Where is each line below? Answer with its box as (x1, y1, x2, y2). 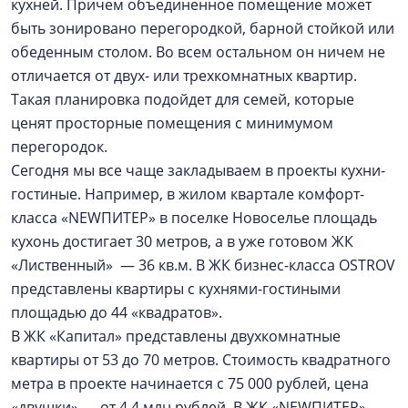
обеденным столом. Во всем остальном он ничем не (11, 42, 385, 62)
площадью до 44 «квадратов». (11, 302, 226, 322)
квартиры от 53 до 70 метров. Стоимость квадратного (11, 350, 391, 370)
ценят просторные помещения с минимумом (11, 113, 333, 133)
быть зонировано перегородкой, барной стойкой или (11, 18, 394, 38)
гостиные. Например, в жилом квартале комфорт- (11, 184, 364, 204)
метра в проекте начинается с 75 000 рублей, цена (11, 373, 369, 393)
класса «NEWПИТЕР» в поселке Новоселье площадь (11, 208, 377, 228)
